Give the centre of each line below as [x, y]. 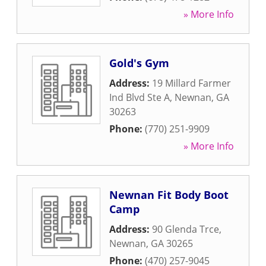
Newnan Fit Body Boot [169, 195]
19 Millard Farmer [191, 83]
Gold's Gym [139, 63]
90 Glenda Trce [186, 229]
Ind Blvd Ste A [140, 97]
